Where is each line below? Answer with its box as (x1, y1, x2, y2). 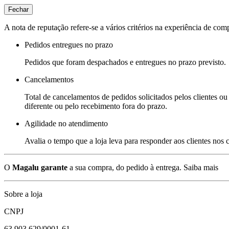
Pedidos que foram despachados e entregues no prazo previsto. (25, 57, 226, 66)
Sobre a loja (4, 189, 42, 198)
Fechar (8, 5, 29, 13)
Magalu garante (12, 163, 67, 172)
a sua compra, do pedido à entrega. (67, 163, 181, 172)
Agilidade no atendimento (25, 119, 108, 128)
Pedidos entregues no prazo (25, 40, 113, 49)
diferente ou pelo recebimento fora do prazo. (25, 101, 167, 110)
